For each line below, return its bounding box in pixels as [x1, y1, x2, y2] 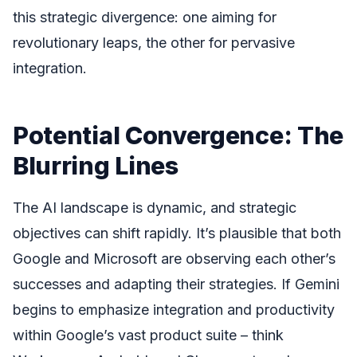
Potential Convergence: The [13, 120, 344, 150]
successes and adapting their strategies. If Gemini [13, 275, 339, 292]
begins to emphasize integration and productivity [13, 300, 335, 318]
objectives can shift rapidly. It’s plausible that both [13, 224, 341, 241]
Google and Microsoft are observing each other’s [13, 249, 335, 267]
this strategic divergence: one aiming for [13, 8, 277, 25]
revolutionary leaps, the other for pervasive [13, 33, 295, 51]
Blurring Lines [13, 150, 178, 180]
